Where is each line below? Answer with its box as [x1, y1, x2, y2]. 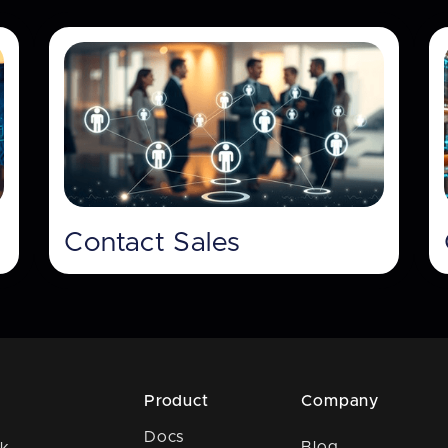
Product [143, 392, 209, 409]
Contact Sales [63, 228, 241, 257]
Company [301, 392, 380, 409]
